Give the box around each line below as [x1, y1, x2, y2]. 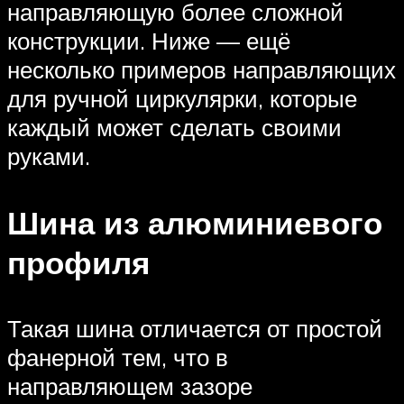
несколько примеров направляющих [7, 55, 396, 85]
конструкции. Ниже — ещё [7, 26, 290, 56]
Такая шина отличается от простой [7, 313, 382, 343]
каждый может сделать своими [7, 113, 342, 142]
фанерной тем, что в [7, 342, 228, 372]
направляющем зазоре [7, 371, 252, 400]
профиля [7, 242, 150, 282]
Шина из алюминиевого [7, 202, 382, 243]
